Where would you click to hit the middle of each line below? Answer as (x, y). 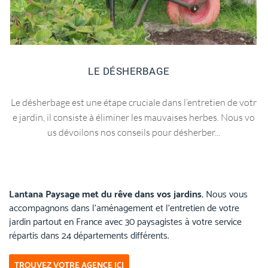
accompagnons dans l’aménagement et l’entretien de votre (124, 209)
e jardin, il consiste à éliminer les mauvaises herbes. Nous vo (133, 118)
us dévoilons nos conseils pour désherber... (133, 133)
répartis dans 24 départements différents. (89, 236)
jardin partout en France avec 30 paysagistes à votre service (125, 223)
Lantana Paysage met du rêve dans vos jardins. (106, 195)
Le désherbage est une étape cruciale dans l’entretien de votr (133, 103)
